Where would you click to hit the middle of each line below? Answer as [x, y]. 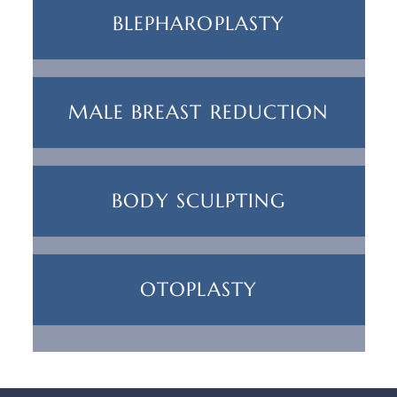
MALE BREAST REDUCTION [198, 113]
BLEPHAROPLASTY [198, 24]
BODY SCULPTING [198, 201]
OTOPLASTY [198, 290]
